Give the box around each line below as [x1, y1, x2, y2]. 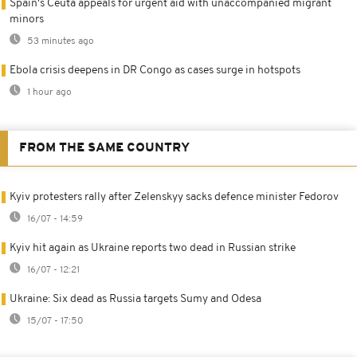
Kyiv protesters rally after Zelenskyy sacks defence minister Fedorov [10, 190, 339, 203]
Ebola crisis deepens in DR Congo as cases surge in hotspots [10, 64, 300, 76]
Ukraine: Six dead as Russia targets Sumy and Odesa [10, 292, 261, 305]
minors [10, 13, 44, 25]
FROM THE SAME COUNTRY [19, 141, 190, 155]
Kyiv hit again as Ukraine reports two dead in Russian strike [10, 241, 296, 254]
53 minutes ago [25, 36, 94, 46]
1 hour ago [25, 87, 72, 97]
